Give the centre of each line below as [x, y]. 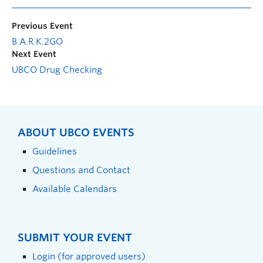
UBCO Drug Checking [57, 70]
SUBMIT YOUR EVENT [75, 237]
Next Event [34, 54]
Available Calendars [75, 188]
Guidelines [55, 151]
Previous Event [42, 26]
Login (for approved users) [89, 256]
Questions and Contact [81, 170]
